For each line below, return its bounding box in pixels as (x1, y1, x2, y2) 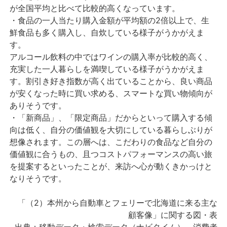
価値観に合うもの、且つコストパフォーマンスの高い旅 (10, 149, 213, 160)
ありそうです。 (10, 100, 67, 111)
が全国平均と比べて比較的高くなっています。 (10, 3, 180, 14)
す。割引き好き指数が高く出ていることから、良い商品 (10, 76, 213, 87)
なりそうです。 (10, 173, 67, 184)
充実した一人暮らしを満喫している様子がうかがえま (10, 64, 205, 74)
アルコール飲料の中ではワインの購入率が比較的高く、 (10, 52, 213, 62)
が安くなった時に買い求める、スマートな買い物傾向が (10, 88, 213, 99)
